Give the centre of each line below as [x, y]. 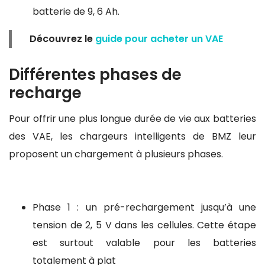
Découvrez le [62, 39]
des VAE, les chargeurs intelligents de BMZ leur [132, 137]
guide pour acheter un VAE [159, 39]
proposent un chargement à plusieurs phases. [116, 154]
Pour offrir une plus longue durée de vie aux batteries [132, 119]
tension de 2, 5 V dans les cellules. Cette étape [144, 225]
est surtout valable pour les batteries [144, 243]
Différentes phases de [95, 75]
